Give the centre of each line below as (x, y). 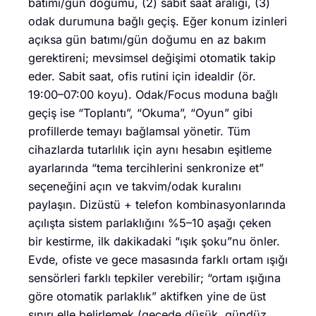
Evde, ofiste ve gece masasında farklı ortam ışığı (158, 259)
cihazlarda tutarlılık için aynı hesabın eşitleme (150, 149)
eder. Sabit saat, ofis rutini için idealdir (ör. (142, 76)
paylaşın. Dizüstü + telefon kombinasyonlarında (157, 204)
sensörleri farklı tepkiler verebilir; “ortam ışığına (154, 278)
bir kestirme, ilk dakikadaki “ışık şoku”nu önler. (154, 241)
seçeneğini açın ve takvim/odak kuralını (135, 186)
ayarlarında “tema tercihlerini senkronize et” (146, 168)
